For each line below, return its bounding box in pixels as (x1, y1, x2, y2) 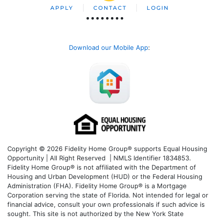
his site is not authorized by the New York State (37, 209, 184, 218)
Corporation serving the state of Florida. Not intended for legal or (7, 191, 208, 199)
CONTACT (93, 4, 127, 11)
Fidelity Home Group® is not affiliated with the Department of (7, 163, 196, 171)
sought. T (7, 209, 37, 218)
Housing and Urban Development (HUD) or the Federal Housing (7, 172, 202, 180)
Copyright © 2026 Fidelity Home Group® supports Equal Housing (7, 144, 207, 153)
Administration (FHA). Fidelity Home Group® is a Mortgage (7, 181, 187, 190)
